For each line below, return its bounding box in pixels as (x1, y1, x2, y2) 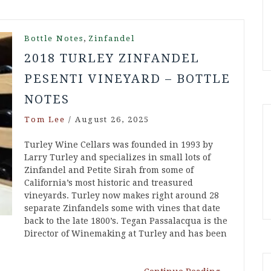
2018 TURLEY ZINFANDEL (24, 51, 200, 66)
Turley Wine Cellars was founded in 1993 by (24, 140, 213, 150)
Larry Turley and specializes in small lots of (24, 152, 211, 163)
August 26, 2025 (75, 115, 149, 125)
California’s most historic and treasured (24, 178, 193, 188)
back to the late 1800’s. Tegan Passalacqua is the (24, 216, 227, 226)
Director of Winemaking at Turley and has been (24, 229, 227, 239)
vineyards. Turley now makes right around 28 (24, 191, 219, 201)
